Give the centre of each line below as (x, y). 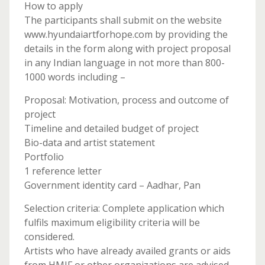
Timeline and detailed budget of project (111, 128)
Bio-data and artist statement (89, 143)
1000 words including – (75, 77)
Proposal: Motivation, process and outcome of (126, 100)
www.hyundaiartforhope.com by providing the (126, 34)
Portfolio (44, 157)
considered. (49, 237)
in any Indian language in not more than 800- (124, 63)
